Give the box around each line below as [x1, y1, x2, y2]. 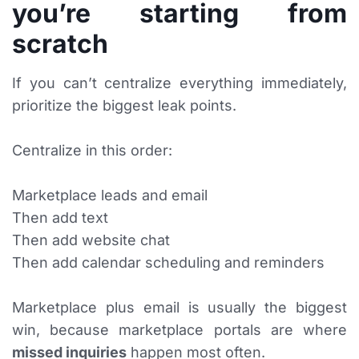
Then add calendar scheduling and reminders [12, 254, 325, 272]
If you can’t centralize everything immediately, [12, 75, 347, 92]
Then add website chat [12, 232, 170, 249]
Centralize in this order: [12, 142, 172, 159]
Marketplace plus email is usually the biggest [12, 299, 347, 317]
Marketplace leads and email [12, 187, 208, 204]
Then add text [12, 209, 108, 227]
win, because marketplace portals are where [12, 321, 347, 339]
